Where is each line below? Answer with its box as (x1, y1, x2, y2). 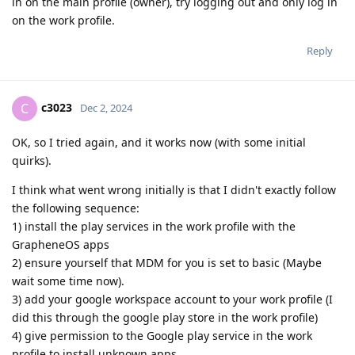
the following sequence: (12, 200, 139, 216)
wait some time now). (12, 273, 124, 289)
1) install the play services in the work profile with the (12, 219, 296, 235)
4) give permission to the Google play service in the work (12, 328, 312, 344)
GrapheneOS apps (12, 237, 109, 253)
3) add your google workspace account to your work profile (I (12, 292, 333, 307)
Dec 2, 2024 (80, 101, 132, 116)
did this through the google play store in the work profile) (12, 310, 318, 326)
